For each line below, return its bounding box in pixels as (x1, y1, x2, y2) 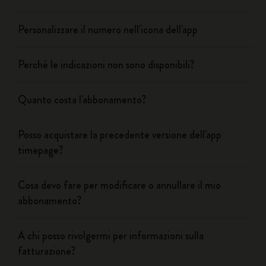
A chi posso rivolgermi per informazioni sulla (18, 228, 204, 243)
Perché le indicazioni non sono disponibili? (18, 57, 195, 72)
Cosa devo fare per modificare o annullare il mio (18, 178, 221, 193)
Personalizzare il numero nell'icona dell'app (18, 22, 198, 37)
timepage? (18, 142, 64, 158)
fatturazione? (18, 243, 76, 259)
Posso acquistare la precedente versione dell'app (18, 127, 222, 142)
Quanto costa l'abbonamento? (18, 92, 147, 107)
